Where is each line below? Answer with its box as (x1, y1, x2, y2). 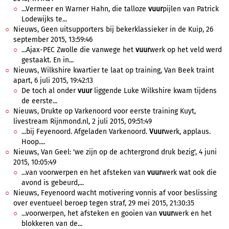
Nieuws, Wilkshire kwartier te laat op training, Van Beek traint (13, 66, 214, 75)
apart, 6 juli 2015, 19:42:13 (13, 76, 93, 85)
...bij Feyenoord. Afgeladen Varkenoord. (21, 127, 149, 136)
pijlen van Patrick (163, 5, 219, 13)
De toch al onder (21, 86, 78, 95)
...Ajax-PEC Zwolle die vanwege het (21, 45, 135, 54)
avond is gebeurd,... (21, 178, 84, 187)
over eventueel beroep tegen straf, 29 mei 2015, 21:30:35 (13, 199, 194, 208)
